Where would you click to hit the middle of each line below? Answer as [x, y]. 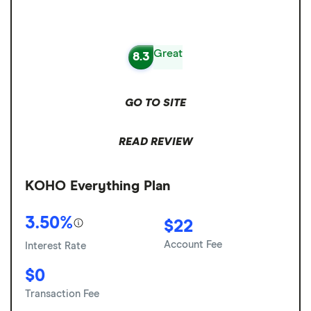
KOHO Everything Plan [98, 186]
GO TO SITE [155, 102]
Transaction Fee [62, 294]
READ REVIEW [155, 141]
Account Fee [193, 244]
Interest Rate [56, 246]
